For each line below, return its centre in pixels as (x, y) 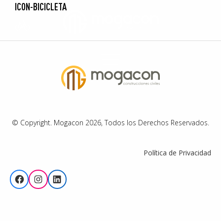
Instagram (68, 174)
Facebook (47, 174)
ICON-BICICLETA (41, 7)
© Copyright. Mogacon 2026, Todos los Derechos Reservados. (110, 123)
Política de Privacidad (177, 153)
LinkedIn (83, 174)
